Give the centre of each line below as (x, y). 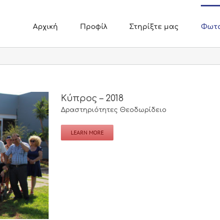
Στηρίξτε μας (154, 27)
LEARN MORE (87, 132)
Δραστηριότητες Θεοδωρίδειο (114, 110)
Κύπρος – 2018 (92, 98)
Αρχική (45, 27)
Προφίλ (94, 27)
